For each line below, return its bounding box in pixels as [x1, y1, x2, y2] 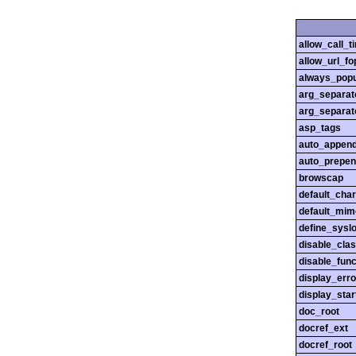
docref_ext [299, 323, 348, 335]
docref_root [299, 339, 352, 351]
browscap [299, 172, 343, 184]
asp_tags [299, 122, 341, 134]
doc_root [299, 306, 339, 318]
